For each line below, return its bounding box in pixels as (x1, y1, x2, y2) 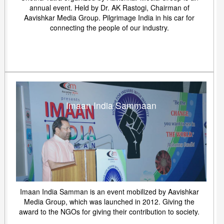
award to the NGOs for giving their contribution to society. (19, 206, 199, 216)
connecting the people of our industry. (49, 22, 169, 32)
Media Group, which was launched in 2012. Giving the (24, 196, 194, 206)
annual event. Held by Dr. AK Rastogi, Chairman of (29, 2, 189, 12)
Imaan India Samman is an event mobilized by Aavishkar (19, 186, 199, 196)
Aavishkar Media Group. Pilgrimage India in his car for (24, 12, 194, 22)
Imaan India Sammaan (65, 99, 156, 111)
